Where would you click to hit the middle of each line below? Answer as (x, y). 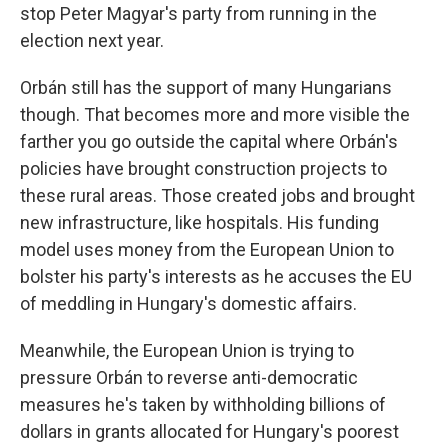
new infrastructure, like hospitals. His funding (199, 222)
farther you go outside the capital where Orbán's (209, 141)
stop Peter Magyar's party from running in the (198, 13)
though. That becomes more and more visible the (215, 114)
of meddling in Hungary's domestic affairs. (188, 303)
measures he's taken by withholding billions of (203, 404)
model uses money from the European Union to (207, 249)
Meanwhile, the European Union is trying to (187, 350)
